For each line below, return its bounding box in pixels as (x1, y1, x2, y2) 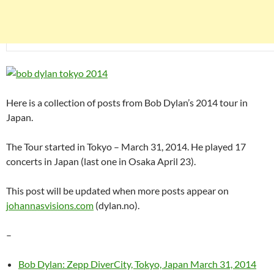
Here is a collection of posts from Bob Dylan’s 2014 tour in (6, 97, 248, 109)
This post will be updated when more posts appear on (6, 185, 229, 197)
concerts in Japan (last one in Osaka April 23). (6, 155, 196, 168)
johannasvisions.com (6, 199, 94, 212)
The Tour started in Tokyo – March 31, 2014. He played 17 (6, 141, 246, 153)
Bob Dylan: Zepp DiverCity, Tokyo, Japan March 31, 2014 (18, 258, 256, 270)
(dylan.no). (94, 199, 139, 212)
